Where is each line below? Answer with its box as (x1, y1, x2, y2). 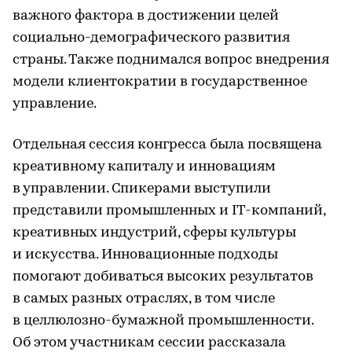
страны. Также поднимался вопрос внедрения (13, 52, 329, 68)
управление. (13, 96, 97, 112)
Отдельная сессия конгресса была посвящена (13, 137, 322, 152)
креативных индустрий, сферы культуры (13, 225, 296, 240)
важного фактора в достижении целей (13, 8, 279, 24)
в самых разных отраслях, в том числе (13, 291, 275, 306)
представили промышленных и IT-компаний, (13, 203, 325, 218)
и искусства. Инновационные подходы (13, 247, 278, 262)
